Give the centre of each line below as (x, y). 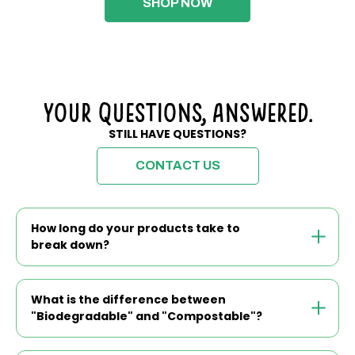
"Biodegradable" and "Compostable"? (147, 316)
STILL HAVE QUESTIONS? (177, 134)
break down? (70, 244)
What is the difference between (128, 299)
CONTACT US (177, 166)
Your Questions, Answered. (177, 111)
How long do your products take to (136, 228)
